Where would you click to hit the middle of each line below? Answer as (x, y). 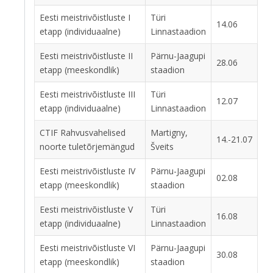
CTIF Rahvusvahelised (83, 133)
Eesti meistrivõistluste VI (87, 248)
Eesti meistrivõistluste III (87, 94)
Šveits (162, 147)
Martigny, (169, 133)
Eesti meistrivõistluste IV (87, 171)
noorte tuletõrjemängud (87, 147)
